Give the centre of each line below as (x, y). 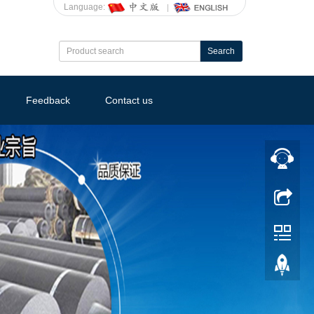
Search (221, 51)
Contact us (129, 100)
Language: (86, 7)
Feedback (48, 100)
